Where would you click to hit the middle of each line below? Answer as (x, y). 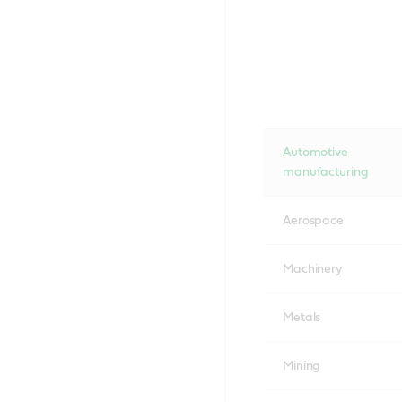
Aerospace (313, 220)
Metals (301, 317)
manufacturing (325, 172)
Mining (301, 366)
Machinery (312, 269)
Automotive (315, 152)
